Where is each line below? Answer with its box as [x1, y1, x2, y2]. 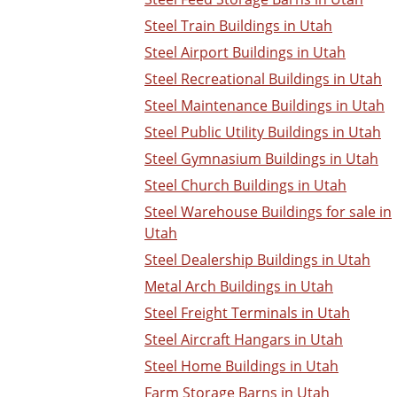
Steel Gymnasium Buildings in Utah [144, 149, 378, 169]
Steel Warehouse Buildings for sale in [144, 202, 392, 222]
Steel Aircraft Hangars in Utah [144, 330, 343, 350]
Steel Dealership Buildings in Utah [144, 250, 370, 270]
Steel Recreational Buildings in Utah [144, 69, 382, 90]
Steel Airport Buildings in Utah [144, 43, 346, 63]
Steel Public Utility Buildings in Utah [144, 122, 381, 143]
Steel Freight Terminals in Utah [144, 303, 350, 323]
